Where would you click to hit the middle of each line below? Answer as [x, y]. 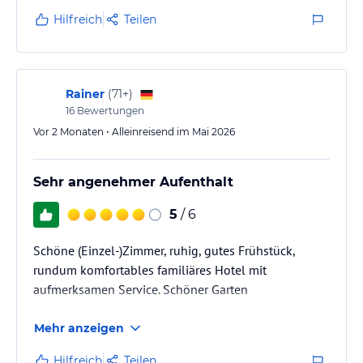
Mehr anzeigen [79, 328]
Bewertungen [109, 110]
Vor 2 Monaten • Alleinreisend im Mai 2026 [134, 131]
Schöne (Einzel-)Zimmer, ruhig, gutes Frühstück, [164, 250]
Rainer [85, 94]
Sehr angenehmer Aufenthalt [133, 181]
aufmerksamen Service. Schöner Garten [141, 289]
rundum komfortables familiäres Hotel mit [150, 269]
